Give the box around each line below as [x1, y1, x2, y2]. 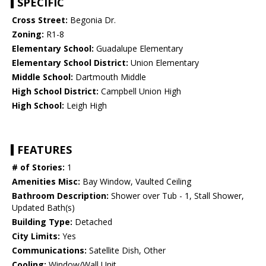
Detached [72, 216, 112, 228]
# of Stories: [12, 161, 65, 173]
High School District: [12, 85, 99, 97]
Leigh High [64, 100, 107, 112]
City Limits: [12, 230, 60, 242]
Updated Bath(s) [12, 202, 75, 214]
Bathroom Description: [12, 190, 109, 202]
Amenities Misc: [12, 176, 80, 188]
